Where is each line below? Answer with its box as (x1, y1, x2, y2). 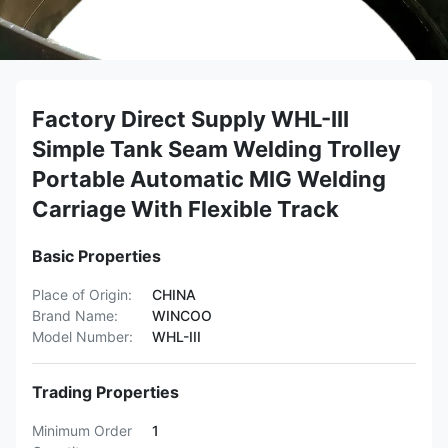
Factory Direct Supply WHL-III (32, 106, 349, 132)
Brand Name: (32, 307, 118, 324)
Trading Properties (32, 382, 179, 402)
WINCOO (152, 307, 212, 324)
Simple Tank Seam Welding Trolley (32, 136, 401, 162)
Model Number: (32, 328, 133, 345)
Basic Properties (32, 246, 161, 266)
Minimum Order (32, 422, 132, 439)
